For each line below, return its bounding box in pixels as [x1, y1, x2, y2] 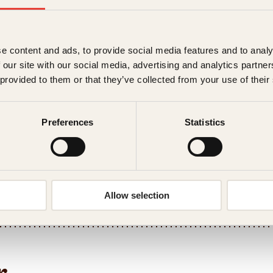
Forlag [202, 16, 236, 30]
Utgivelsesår [186, 129, 251, 143]
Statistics [185, 117, 225, 128]
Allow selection [104, 190, 169, 201]
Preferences [41, 117, 94, 128]
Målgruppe [190, 44, 247, 58]
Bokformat [191, 157, 247, 171]
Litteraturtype [182, 185, 255, 199]
